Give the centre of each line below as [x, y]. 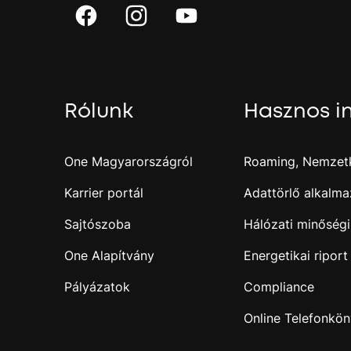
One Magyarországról [128, 161]
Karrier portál [104, 193]
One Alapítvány [109, 255]
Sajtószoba [98, 224]
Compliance [279, 287]
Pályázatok [97, 287]
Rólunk [99, 111]
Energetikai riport [295, 255]
